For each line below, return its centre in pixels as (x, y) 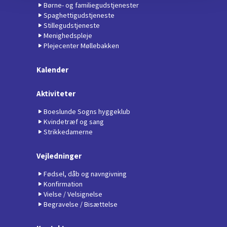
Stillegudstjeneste (72, 25)
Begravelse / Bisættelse (81, 204)
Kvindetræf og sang (74, 121)
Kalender (52, 69)
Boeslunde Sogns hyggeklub (87, 111)
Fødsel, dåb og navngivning (85, 174)
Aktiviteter (56, 93)
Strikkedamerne (68, 131)
